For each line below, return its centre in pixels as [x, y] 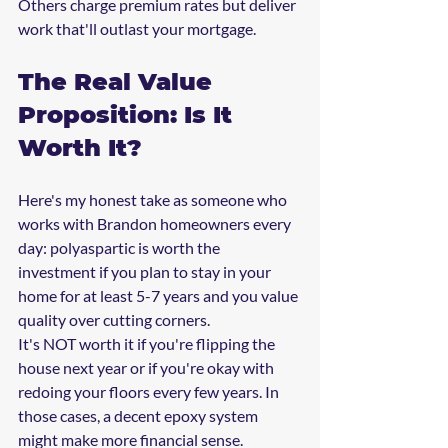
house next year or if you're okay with [147, 368]
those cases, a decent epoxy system [139, 416]
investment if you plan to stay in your [146, 272]
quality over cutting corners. [114, 320]
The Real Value [118, 82]
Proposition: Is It [128, 115]
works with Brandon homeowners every [156, 224]
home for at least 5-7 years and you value [159, 296]
